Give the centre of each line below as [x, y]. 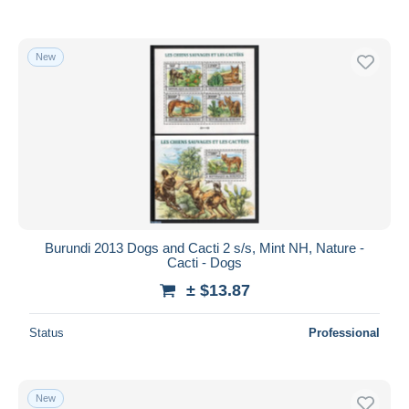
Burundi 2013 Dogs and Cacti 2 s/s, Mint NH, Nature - [204, 247]
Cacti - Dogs [204, 262]
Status [47, 332]
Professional [344, 332]
